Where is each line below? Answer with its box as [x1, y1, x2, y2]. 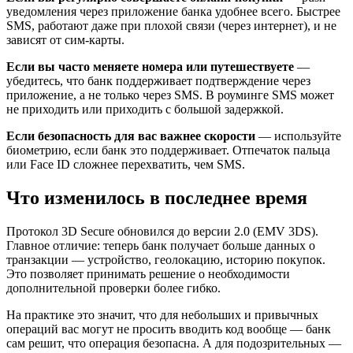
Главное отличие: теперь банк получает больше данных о [6, 239, 315, 253]
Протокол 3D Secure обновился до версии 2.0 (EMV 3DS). [6, 225, 318, 239]
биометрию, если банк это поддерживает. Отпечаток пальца [6, 143, 330, 158]
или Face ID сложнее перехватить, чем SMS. [6, 158, 245, 172]
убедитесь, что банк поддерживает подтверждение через [6, 74, 310, 88]
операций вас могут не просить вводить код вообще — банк [6, 322, 331, 336]
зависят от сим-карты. [6, 33, 124, 47]
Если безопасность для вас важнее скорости [6, 129, 255, 143]
